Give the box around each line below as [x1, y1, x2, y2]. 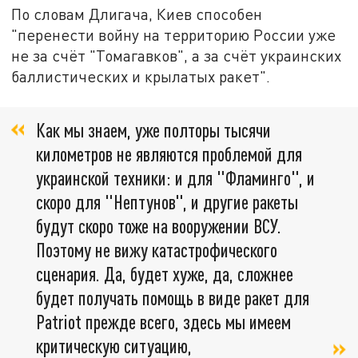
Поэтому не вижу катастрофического [36, 238, 277, 262]
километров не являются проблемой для [36, 142, 302, 166]
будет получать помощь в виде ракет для [36, 286, 309, 310]
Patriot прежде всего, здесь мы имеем [36, 310, 291, 334]
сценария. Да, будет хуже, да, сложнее [36, 262, 293, 286]
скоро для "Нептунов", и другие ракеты [36, 190, 298, 214]
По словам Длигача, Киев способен [11, 4, 263, 23]
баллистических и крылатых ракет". [11, 66, 271, 86]
